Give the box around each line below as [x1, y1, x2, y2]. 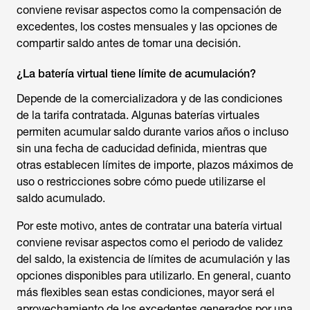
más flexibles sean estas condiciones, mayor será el [17, 286, 275, 299]
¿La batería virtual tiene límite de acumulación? [17, 67, 256, 80]
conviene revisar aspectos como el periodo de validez [17, 236, 283, 249]
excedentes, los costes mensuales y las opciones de [17, 20, 277, 33]
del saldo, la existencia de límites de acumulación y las [17, 253, 290, 266]
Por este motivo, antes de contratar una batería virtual [17, 219, 282, 232]
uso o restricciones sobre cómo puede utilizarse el [17, 175, 266, 188]
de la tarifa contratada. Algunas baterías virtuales [17, 109, 259, 122]
